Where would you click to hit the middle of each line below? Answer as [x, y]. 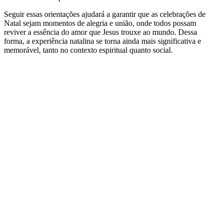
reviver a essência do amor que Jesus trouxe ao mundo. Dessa [101, 32]
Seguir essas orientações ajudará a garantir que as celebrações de [105, 14]
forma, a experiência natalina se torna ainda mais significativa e [103, 41]
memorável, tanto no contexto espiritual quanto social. [88, 50]
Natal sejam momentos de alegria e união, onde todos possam [100, 23]
